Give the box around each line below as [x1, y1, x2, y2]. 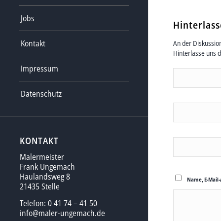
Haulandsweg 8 [20, 171, 70, 183]
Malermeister [20, 151, 64, 163]
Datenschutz [21, 88, 62, 99]
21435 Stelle [20, 181, 60, 192]
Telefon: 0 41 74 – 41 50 [20, 197, 97, 209]
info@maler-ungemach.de [20, 207, 105, 219]
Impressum [21, 63, 58, 74]
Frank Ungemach [20, 161, 75, 173]
